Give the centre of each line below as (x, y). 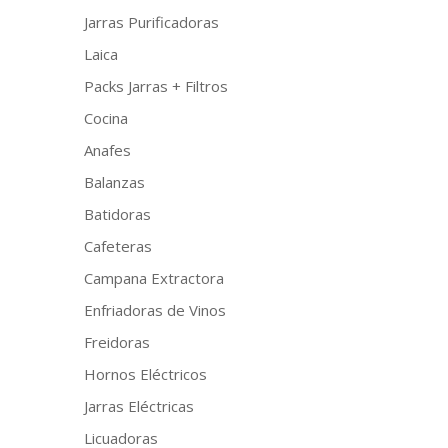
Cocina (106, 118)
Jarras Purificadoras (152, 22)
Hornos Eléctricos (146, 374)
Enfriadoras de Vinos (155, 310)
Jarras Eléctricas (139, 406)
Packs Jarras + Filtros (156, 86)
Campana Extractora (154, 278)
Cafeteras (118, 246)
